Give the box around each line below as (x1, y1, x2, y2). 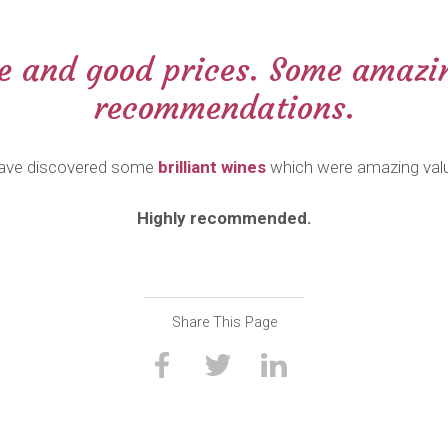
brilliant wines (157, 157, 266, 177)
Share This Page (171, 314, 277, 331)
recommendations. (93, 88, 355, 128)
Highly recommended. (136, 208, 312, 228)
